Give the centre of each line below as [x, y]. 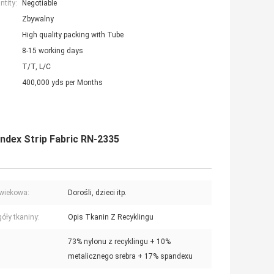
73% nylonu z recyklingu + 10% [119, 242]
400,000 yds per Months [62, 83]
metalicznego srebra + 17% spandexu [130, 257]
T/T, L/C [36, 67]
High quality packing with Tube [73, 35]
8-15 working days [53, 51]
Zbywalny [38, 19]
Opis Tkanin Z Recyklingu [111, 217]
